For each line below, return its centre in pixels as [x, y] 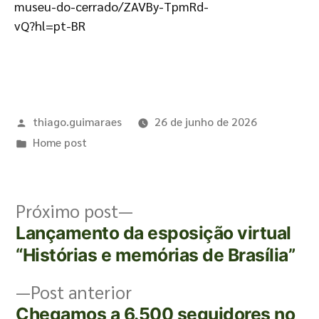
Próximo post [67, 211]
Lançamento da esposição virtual [153, 233]
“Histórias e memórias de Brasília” [156, 255]
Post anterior [81, 292]
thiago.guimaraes [77, 121]
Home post [59, 142]
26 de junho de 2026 [205, 121]
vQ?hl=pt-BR [50, 25]
